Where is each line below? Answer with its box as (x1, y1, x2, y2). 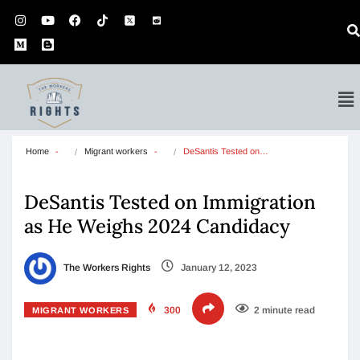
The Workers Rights (61, 262, 150, 274)
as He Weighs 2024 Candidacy (24, 214, 290, 239)
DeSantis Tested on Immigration (24, 190, 316, 215)
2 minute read (254, 305, 316, 316)
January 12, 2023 (178, 262, 257, 274)
